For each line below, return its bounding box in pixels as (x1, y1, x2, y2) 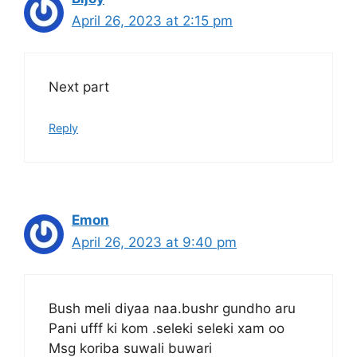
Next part (49, 79, 109, 96)
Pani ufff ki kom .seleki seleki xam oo (49, 320, 284, 337)
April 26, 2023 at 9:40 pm (72, 233, 237, 250)
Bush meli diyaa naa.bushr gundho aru (49, 300, 296, 317)
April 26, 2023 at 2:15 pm (72, 12, 233, 29)
